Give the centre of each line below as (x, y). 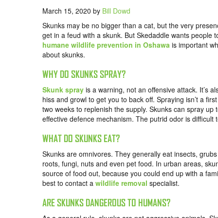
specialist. (163, 183)
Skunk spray (63, 90)
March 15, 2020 (68, 11)
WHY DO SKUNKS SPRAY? (84, 74)
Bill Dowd (116, 11)
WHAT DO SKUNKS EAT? (81, 139)
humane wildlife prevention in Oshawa (106, 45)
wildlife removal (121, 183)
